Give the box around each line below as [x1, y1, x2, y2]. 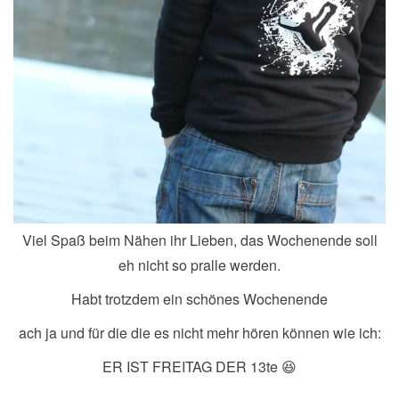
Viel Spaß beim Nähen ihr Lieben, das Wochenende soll [21, 230, 378, 251]
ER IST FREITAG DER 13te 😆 [102, 356, 297, 378]
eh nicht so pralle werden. [118, 255, 281, 276]
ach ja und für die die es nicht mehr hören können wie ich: [18, 322, 381, 344]
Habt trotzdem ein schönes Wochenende [71, 289, 328, 310]
